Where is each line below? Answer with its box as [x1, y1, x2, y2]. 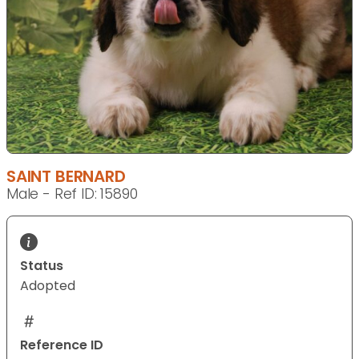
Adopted [20, 276, 75, 296]
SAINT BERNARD [6, 165, 126, 188]
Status [20, 256, 63, 276]
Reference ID [20, 336, 103, 355]
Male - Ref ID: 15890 [6, 184, 138, 204]
